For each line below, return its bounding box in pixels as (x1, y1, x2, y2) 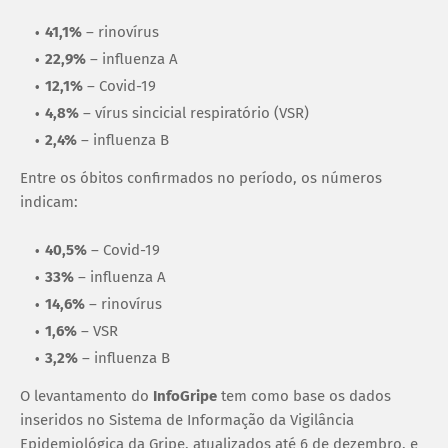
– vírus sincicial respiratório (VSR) (83, 103, 309, 122)
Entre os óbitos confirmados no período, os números (20, 168, 382, 187)
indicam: (20, 192, 78, 211)
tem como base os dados (217, 386, 391, 405)
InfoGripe (149, 386, 217, 405)
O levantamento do (20, 386, 149, 405)
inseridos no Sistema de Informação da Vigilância (20, 410, 354, 429)
